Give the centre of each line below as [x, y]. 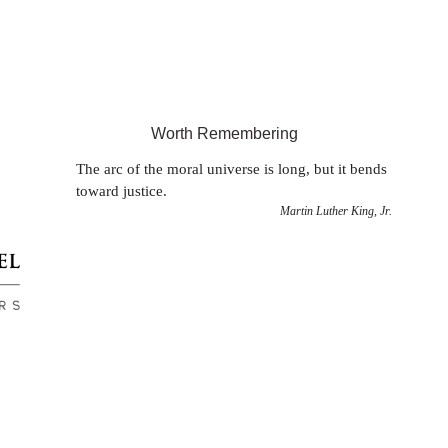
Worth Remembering [224, 133]
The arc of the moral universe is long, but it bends [231, 169]
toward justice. [121, 191]
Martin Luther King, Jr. [336, 211]
